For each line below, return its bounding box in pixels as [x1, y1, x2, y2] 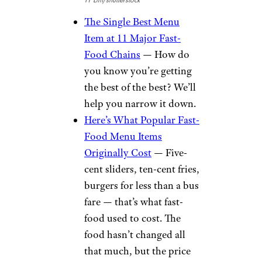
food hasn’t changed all [84, 227, 185, 241]
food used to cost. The [84, 211, 181, 225]
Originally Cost [84, 146, 151, 159]
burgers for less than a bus [84, 178, 199, 192]
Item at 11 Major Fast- [84, 31, 181, 44]
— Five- [151, 146, 187, 159]
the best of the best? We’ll [84, 80, 196, 94]
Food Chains [84, 47, 140, 61]
